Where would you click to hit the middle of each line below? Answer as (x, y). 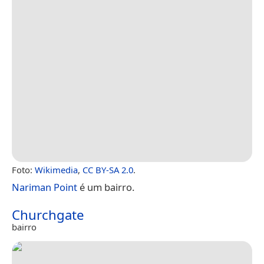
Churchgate (48, 214)
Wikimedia (56, 169)
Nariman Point (44, 187)
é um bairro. (106, 187)
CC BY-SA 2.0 (108, 169)
